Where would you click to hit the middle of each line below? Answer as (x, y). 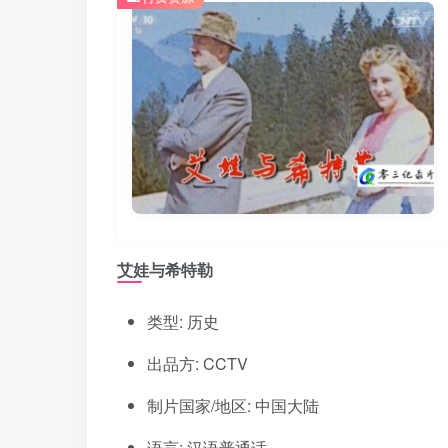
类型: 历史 (183, 322)
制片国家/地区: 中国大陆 (233, 406)
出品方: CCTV (197, 364)
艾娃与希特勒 (165, 270)
